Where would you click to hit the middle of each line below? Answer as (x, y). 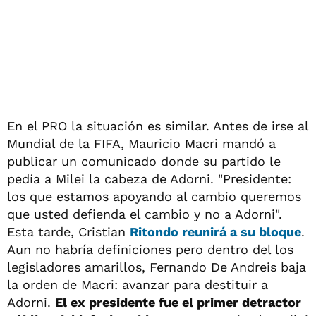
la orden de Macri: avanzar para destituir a (138, 284)
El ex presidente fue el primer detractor (178, 302)
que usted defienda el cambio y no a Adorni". (145, 214)
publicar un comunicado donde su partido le (144, 161)
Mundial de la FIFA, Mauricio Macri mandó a (141, 143)
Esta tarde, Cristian (68, 231)
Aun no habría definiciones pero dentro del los (150, 249)
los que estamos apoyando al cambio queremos (154, 196)
